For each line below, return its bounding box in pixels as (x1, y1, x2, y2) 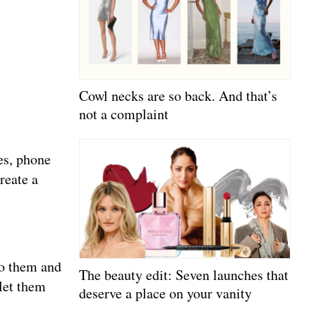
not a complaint (79, 104, 169, 123)
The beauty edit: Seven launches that (79, 265, 288, 284)
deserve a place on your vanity (79, 283, 252, 303)
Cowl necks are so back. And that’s (79, 86, 277, 105)
